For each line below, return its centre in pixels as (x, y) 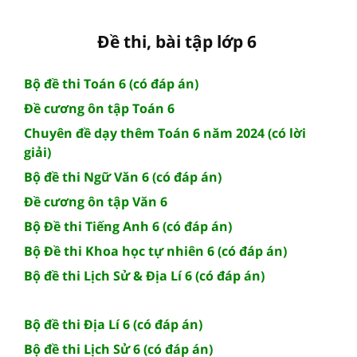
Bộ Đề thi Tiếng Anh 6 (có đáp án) (128, 226)
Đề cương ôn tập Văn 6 (96, 201)
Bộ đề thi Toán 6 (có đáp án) (111, 83)
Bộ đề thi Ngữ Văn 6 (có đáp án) (123, 177)
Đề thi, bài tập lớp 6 (177, 41)
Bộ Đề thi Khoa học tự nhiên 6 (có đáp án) (155, 251)
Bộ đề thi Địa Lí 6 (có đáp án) (113, 324)
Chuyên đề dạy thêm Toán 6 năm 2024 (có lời (165, 133)
